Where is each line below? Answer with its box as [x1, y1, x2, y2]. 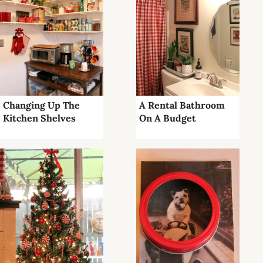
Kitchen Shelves [3, 112, 76, 124]
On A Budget [139, 112, 196, 124]
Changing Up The [3, 99, 80, 112]
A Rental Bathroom [139, 99, 225, 112]
